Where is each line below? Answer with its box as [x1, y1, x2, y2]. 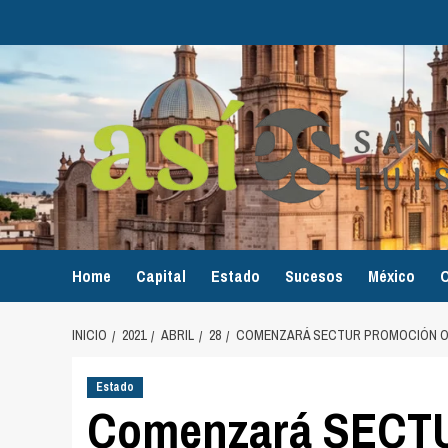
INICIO [72, 325, 107, 344]
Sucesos [285, 264, 343, 287]
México [368, 264, 415, 287]
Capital [136, 264, 186, 287]
